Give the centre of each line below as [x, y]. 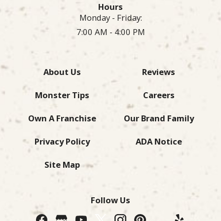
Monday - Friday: [110, 18]
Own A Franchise [62, 118]
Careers [159, 95]
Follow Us [110, 200]
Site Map [62, 165]
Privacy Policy [62, 142]
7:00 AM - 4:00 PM [110, 32]
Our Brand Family [159, 118]
